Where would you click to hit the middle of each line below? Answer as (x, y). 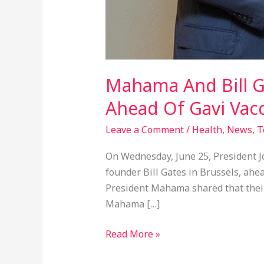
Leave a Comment (144, 130)
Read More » (133, 234)
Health (207, 130)
